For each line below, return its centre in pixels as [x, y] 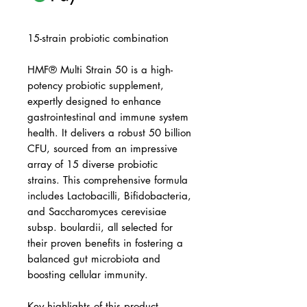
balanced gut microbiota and [94, 258]
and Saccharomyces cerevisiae [97, 211]
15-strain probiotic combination [98, 38]
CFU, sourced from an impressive [102, 148]
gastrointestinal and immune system [108, 116]
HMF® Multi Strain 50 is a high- [100, 69]
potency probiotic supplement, [96, 85]
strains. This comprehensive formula [108, 180]
